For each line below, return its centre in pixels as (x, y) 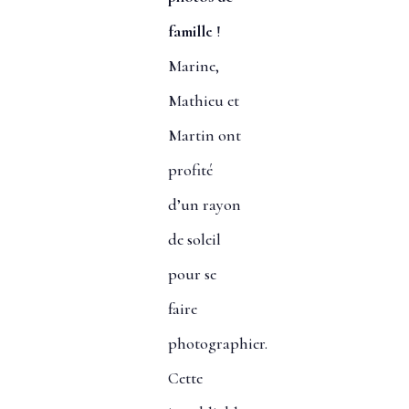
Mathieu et (203, 100)
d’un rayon (204, 204)
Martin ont (204, 135)
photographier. (217, 343)
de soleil (194, 239)
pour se (192, 273)
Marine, (193, 65)
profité (190, 169)
